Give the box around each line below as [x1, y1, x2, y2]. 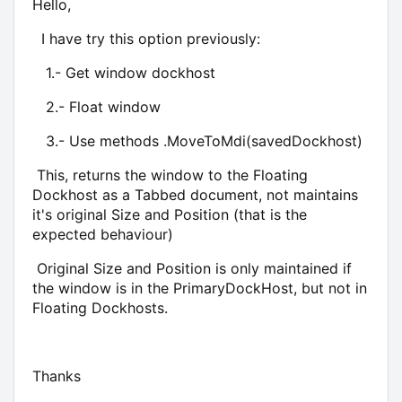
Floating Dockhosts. [32, 298, 168, 317]
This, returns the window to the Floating [32, 165, 308, 184]
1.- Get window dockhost [32, 63, 215, 82]
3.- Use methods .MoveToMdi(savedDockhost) [32, 131, 363, 150]
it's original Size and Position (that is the [32, 205, 307, 223]
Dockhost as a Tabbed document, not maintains [32, 185, 358, 204]
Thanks [32, 366, 81, 385]
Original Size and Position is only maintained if [32, 258, 352, 277]
